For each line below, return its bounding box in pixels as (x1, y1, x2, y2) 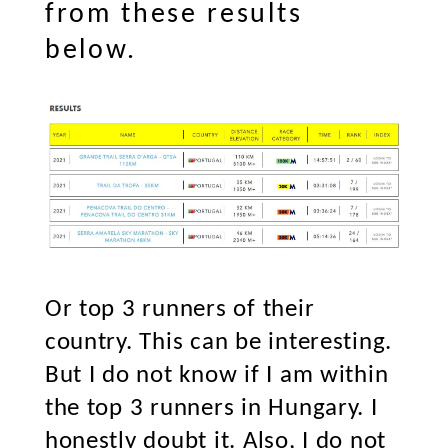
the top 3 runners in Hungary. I (44, 396, 378, 421)
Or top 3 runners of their (44, 297, 315, 322)
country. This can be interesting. (44, 330, 393, 355)
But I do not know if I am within (44, 363, 389, 388)
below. (44, 37, 137, 66)
